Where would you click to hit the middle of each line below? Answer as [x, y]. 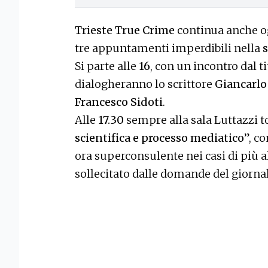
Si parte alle [107, 66]
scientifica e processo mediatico [159, 138]
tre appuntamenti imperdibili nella [169, 48]
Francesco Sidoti [119, 102]
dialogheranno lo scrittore [145, 84]
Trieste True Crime [126, 30]
